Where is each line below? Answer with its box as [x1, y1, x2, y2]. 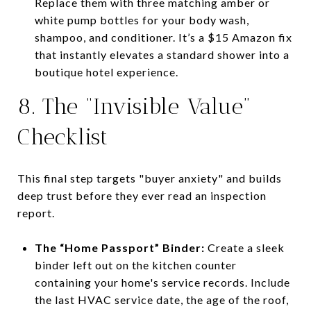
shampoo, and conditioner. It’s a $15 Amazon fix [34, 30, 292, 44]
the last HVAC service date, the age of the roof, [34, 292, 289, 306]
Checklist [17, 123, 108, 150]
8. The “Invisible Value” [17, 92, 251, 119]
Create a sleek [204, 240, 285, 254]
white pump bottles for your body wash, [34, 12, 249, 26]
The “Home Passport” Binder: [34, 240, 205, 254]
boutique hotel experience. [34, 65, 178, 78]
